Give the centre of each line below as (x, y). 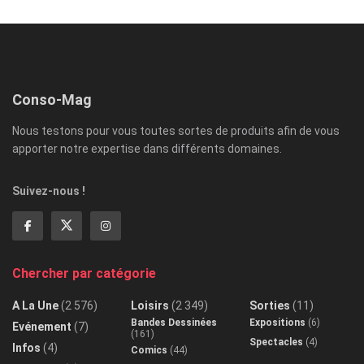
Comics (149, 350)
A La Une (35, 305)
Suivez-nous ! (49, 191)
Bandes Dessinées (174, 322)
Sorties (270, 305)
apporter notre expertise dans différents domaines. (147, 148)
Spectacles (276, 342)
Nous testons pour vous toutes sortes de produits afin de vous (176, 130)
